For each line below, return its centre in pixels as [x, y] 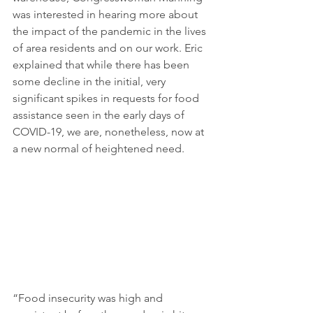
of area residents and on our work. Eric [109, 48]
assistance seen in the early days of [100, 115]
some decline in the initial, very [90, 82]
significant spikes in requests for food [107, 99]
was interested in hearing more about [107, 15]
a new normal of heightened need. [99, 149]
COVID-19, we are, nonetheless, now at [110, 132]
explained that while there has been [102, 65]
